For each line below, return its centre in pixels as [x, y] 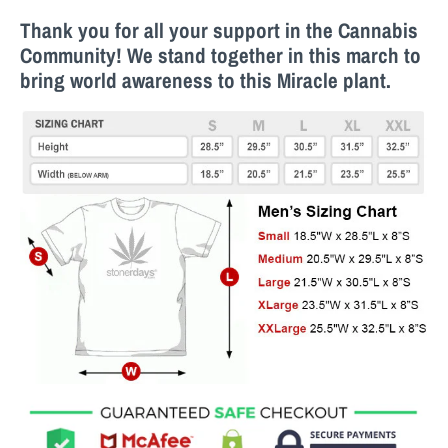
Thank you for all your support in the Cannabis [219, 30]
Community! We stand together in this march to [220, 55]
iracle [314, 80]
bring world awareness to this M [155, 80]
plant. [364, 80]
